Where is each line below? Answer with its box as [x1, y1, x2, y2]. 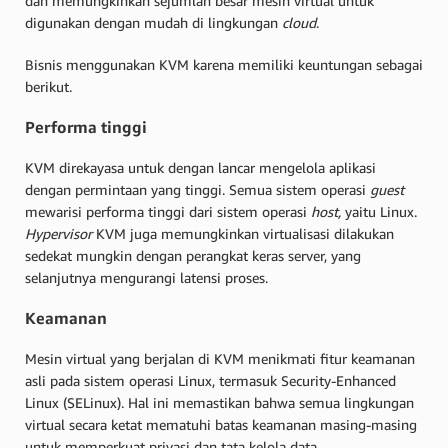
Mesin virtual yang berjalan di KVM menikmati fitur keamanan [25, 349, 415, 367]
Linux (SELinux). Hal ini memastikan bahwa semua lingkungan [25, 393, 414, 411]
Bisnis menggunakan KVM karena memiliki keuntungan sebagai [25, 56, 423, 73]
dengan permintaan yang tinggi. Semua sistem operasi [25, 180, 370, 198]
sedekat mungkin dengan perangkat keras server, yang [25, 246, 361, 264]
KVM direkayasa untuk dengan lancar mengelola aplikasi [25, 158, 376, 176]
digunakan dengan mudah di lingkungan [25, 14, 282, 31]
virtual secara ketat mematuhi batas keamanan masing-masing [25, 415, 417, 433]
